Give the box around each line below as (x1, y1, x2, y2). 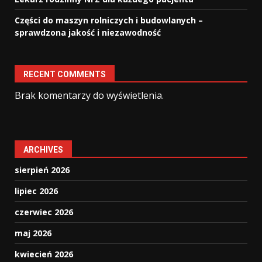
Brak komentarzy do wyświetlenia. (15, 89, 164, 102)
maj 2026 (15, 227, 51, 239)
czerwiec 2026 (15, 206, 73, 218)
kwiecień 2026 (15, 249, 73, 260)
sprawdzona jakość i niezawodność (15, 27, 161, 39)
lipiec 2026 (15, 185, 58, 197)
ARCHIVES (23, 145, 63, 155)
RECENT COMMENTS (23, 70, 106, 80)
